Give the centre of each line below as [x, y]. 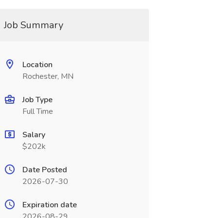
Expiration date [49, 205]
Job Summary [33, 25]
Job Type [37, 100]
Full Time [37, 111]
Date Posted [45, 170]
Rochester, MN [48, 76]
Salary [34, 135]
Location [37, 65]
